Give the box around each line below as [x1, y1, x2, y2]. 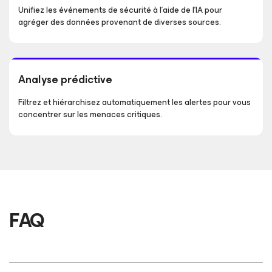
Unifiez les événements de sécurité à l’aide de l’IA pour [18, 2, 222, 17]
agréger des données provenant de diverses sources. [18, 15, 221, 29]
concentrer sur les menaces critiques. [18, 107, 162, 121]
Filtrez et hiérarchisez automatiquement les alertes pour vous [18, 95, 251, 109]
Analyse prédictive [18, 70, 112, 89]
